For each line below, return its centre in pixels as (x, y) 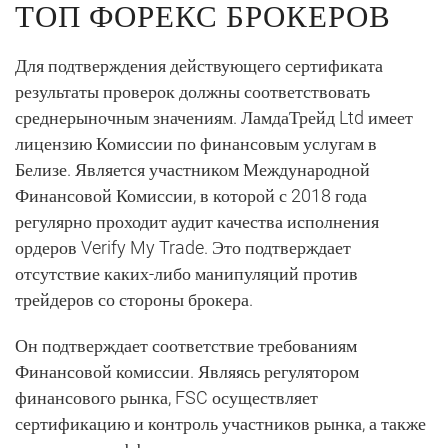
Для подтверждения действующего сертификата (199, 65)
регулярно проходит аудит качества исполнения (197, 221)
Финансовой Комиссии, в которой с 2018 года (191, 195)
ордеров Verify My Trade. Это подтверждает (183, 247)
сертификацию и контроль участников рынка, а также (220, 423)
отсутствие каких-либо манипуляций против (186, 273)
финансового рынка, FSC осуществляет (166, 397)
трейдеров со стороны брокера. (134, 299)
